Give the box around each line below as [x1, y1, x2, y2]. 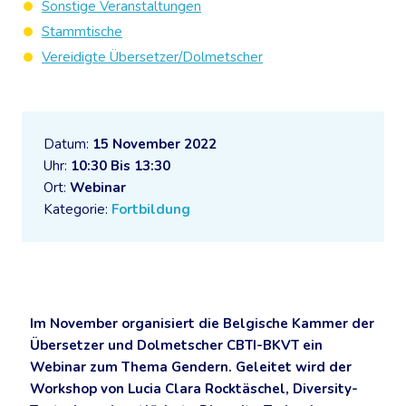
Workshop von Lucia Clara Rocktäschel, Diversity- [30, 380, 358, 398]
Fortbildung [111, 200, 190, 218]
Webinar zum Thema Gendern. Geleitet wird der [30, 358, 352, 376]
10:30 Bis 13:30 [71, 157, 170, 175]
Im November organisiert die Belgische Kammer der [30, 314, 374, 333]
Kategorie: [43, 200, 111, 218]
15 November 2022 [92, 135, 217, 153]
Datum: [43, 135, 92, 153]
